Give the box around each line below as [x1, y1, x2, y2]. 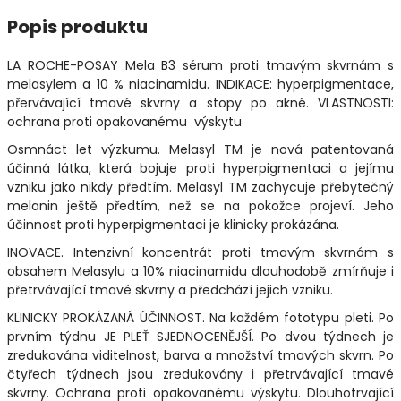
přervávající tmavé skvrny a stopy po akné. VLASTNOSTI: [7, 93, 394, 112]
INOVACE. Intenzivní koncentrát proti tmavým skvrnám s [7, 243, 394, 261]
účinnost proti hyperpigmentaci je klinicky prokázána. [7, 215, 339, 234]
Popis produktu [7, 13, 148, 39]
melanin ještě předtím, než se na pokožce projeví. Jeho [7, 196, 394, 215]
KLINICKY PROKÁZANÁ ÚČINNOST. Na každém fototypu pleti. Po [7, 308, 394, 327]
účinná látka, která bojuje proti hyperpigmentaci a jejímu [7, 158, 394, 177]
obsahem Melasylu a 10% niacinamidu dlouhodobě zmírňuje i [7, 261, 394, 280]
